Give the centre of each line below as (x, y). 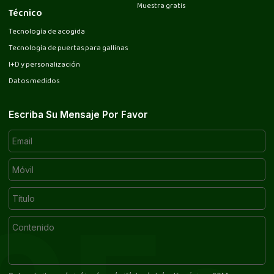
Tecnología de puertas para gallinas (68, 48)
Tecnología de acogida (47, 32)
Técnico (26, 13)
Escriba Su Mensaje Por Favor (79, 114)
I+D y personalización (45, 65)
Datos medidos (34, 81)
